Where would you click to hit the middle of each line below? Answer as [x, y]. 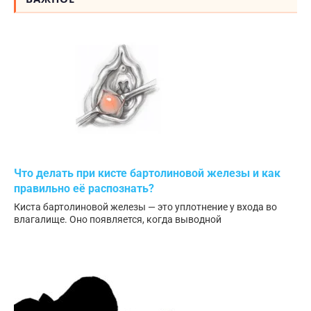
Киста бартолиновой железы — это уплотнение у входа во [145, 207]
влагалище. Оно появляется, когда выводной [118, 220]
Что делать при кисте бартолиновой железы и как [147, 174]
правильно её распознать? [84, 189]
